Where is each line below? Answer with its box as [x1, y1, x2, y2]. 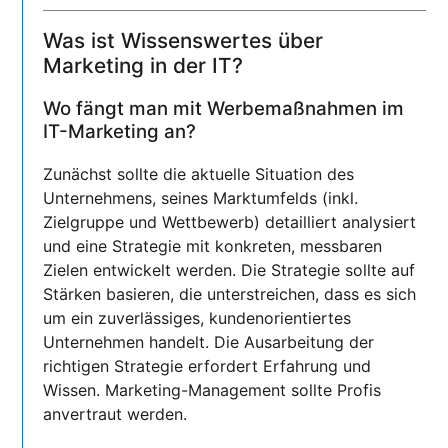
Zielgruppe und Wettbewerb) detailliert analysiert [43, 211, 417, 232]
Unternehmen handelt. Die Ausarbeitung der [43, 331, 375, 352]
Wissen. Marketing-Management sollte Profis [43, 379, 382, 400]
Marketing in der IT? [43, 53, 244, 79]
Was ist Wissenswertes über [43, 28, 324, 54]
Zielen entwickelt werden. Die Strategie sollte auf [43, 259, 416, 280]
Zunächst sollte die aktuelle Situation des [43, 163, 355, 184]
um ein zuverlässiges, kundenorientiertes [43, 307, 352, 328]
